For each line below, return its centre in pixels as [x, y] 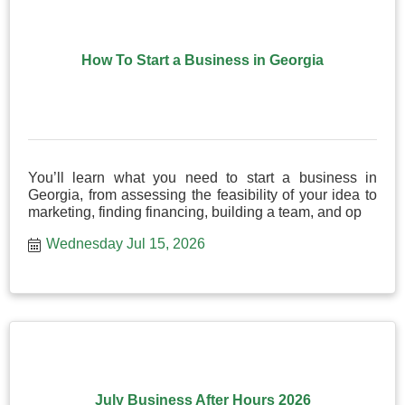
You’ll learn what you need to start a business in [202, 177]
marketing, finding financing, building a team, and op [195, 212]
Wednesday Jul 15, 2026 [126, 243]
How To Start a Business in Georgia [202, 61]
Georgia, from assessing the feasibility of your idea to [202, 194]
